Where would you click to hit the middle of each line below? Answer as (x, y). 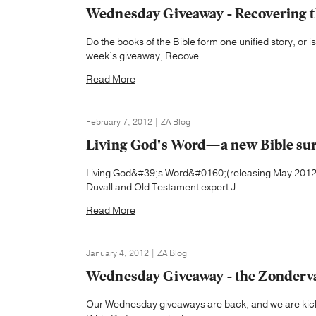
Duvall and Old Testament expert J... (165, 187)
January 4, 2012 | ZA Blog (136, 253)
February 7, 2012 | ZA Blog (138, 122)
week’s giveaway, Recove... (147, 56)
